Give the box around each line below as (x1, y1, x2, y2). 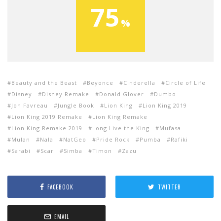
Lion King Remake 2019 (11, 124, 82, 132)
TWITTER (158, 183, 181, 191)
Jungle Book (58, 102, 94, 110)
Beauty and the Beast (11, 79, 77, 87)
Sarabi (11, 147, 31, 155)
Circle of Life (165, 79, 206, 87)
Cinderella (123, 79, 155, 87)
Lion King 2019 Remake (11, 113, 82, 121)
